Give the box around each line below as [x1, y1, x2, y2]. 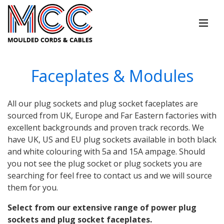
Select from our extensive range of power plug [7, 202, 196, 213]
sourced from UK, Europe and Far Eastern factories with [7, 110, 216, 121]
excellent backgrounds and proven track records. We [7, 122, 204, 133]
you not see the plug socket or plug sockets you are [7, 158, 202, 169]
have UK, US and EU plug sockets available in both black [7, 134, 216, 145]
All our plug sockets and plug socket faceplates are [7, 98, 198, 109]
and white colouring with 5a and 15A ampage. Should [7, 146, 205, 157]
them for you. [7, 182, 58, 193]
